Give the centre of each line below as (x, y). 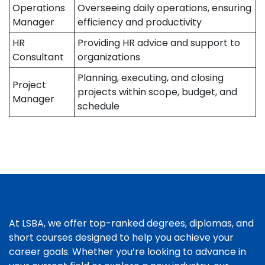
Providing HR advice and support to (159, 43)
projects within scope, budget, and (157, 92)
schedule (98, 106)
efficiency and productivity (140, 22)
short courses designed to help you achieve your (121, 237)
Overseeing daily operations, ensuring (164, 8)
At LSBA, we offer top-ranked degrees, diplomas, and (131, 223)
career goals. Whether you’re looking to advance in (127, 252)
